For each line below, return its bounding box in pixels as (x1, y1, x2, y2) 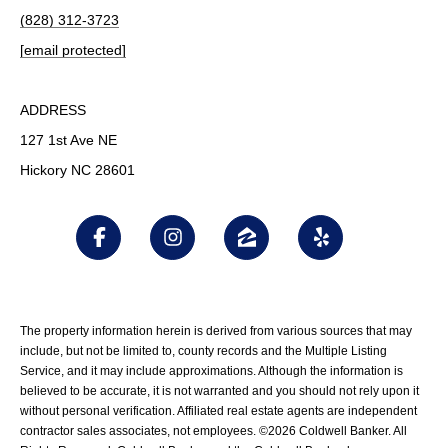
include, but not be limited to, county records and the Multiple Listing (20, 343, 387, 358)
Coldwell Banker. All (296, 423, 407, 438)
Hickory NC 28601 (20, 161, 135, 178)
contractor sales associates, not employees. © (20, 423, 268, 438)
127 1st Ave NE (20, 131, 117, 148)
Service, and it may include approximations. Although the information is (20, 363, 403, 378)
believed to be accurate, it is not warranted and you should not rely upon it (20, 383, 419, 398)
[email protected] (20, 41, 126, 58)
